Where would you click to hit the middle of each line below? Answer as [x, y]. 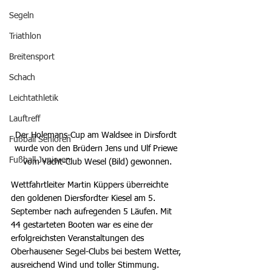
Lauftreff [25, 119]
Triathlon [25, 36]
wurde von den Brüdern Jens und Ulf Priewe [97, 148]
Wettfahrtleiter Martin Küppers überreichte [91, 185]
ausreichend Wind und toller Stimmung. [87, 265]
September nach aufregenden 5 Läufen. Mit [93, 212]
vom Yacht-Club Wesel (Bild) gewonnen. [97, 162]
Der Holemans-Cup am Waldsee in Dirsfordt [97, 135]
